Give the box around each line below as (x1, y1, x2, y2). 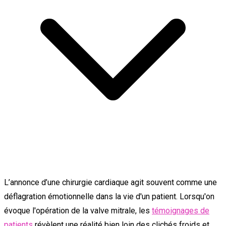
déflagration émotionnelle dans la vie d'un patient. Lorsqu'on (4, 191, 214, 201)
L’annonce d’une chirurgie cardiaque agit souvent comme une (4, 177, 217, 187)
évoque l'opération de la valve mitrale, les (4, 205, 152, 215)
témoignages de (152, 205, 209, 215)
